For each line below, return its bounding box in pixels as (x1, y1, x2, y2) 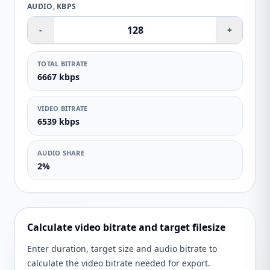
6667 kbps (37, 71, 80, 83)
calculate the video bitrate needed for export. (27, 257, 210, 269)
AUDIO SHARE (37, 148, 85, 157)
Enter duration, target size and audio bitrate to (27, 243, 217, 254)
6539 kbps (37, 116, 80, 127)
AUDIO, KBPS (27, 1, 77, 11)
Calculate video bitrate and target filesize (27, 221, 225, 234)
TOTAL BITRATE (37, 59, 88, 68)
